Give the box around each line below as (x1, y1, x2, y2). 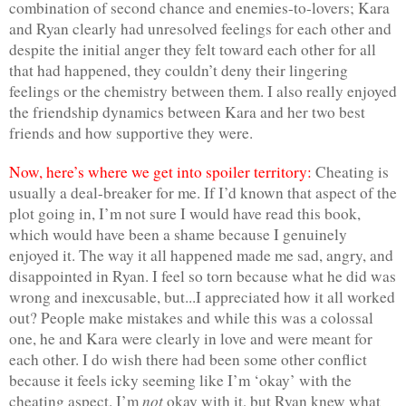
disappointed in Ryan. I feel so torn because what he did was (9, 265, 396, 286)
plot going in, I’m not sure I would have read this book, (9, 202, 361, 224)
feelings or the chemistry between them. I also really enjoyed (9, 80, 397, 101)
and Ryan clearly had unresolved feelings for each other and (9, 17, 391, 39)
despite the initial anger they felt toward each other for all (9, 38, 376, 60)
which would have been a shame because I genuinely (9, 223, 347, 245)
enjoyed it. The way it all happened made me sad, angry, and (9, 244, 393, 266)
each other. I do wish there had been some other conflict (9, 348, 367, 370)
